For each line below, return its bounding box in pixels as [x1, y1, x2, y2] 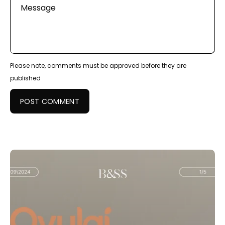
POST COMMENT [20, 96, 80, 106]
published [10, 74, 41, 83]
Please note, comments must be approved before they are [10, 61, 186, 70]
